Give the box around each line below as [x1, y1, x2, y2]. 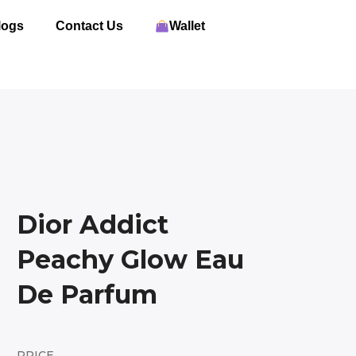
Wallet [168, 19, 205, 33]
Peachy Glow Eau [17, 244, 244, 275]
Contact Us [55, 19, 123, 33]
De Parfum [17, 279, 157, 310]
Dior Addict [17, 209, 168, 240]
